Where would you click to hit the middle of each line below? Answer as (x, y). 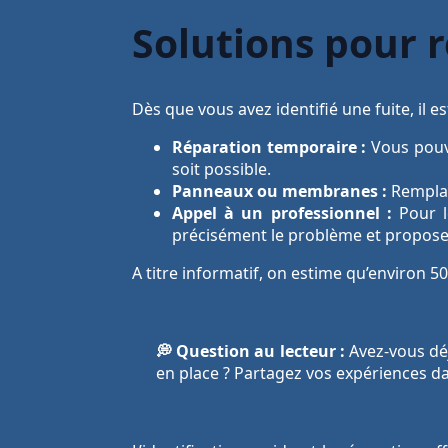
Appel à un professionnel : (282, 213)
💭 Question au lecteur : (250, 351)
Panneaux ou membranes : (279, 191)
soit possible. (221, 169)
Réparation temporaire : (269, 147)
